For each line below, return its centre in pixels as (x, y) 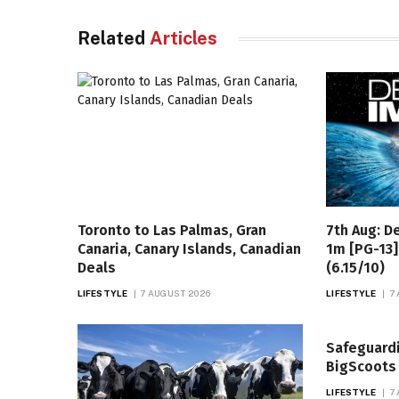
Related (114, 39)
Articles (183, 39)
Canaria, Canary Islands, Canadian (189, 249)
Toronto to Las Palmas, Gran (172, 231)
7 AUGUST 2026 (175, 293)
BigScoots (362, 367)
